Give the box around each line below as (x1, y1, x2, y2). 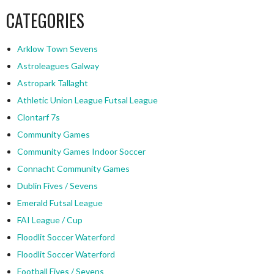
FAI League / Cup (17, 215, 83, 226)
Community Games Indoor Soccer (17, 146, 146, 157)
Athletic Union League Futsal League (17, 95, 158, 106)
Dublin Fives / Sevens (17, 180, 98, 191)
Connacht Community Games (17, 163, 130, 174)
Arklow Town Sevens (17, 43, 98, 54)
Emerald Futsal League (17, 198, 103, 209)
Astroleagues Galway (17, 61, 99, 72)
